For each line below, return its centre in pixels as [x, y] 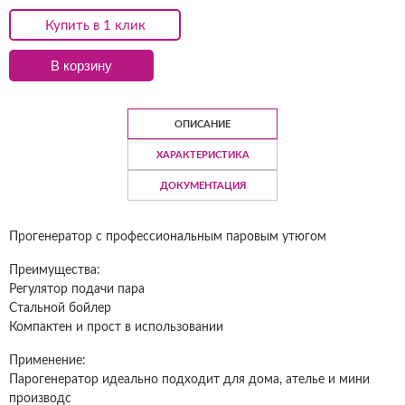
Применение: [47, 361]
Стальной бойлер [60, 308]
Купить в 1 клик [95, 26]
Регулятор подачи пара [77, 289]
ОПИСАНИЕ [202, 124]
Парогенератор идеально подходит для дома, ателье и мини [189, 380]
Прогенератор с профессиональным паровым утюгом [168, 237]
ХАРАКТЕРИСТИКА [202, 155]
